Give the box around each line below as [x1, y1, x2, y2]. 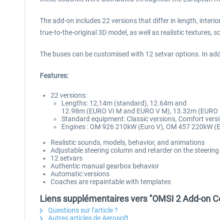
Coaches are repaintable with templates [51, 178, 171, 186]
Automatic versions [51, 170, 110, 178]
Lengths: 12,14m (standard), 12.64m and [61, 99, 187, 107]
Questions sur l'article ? [47, 206, 118, 214]
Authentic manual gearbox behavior [51, 162, 159, 170]
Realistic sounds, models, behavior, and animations [51, 138, 205, 146]
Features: [40, 72, 68, 80]
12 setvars [51, 154, 82, 162]
